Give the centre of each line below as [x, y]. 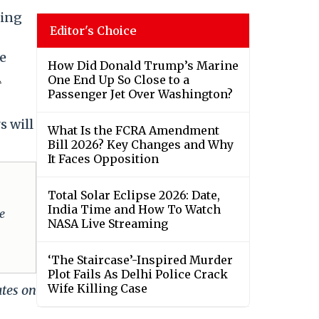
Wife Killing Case [98, 289]
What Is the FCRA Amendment [134, 131]
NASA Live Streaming [108, 224]
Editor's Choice [93, 31]
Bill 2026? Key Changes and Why [141, 145]
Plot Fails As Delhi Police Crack [138, 274]
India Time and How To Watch [134, 210]
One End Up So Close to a [119, 80]
